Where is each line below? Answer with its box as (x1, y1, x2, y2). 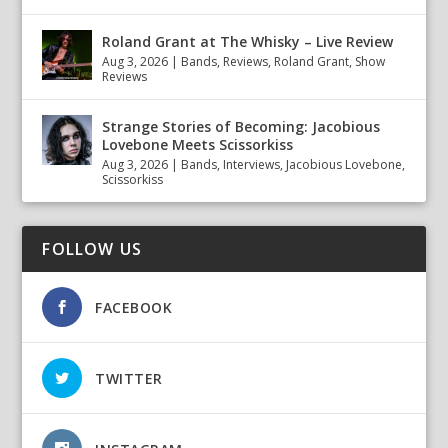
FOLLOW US (42, 238, 143, 260)
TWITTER (95, 369, 163, 388)
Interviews (223, 156, 281, 173)
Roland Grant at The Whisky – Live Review (102, 32, 394, 51)
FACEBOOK (95, 298, 173, 317)
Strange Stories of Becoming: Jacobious (102, 117, 381, 136)
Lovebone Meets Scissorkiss (102, 135, 294, 154)
